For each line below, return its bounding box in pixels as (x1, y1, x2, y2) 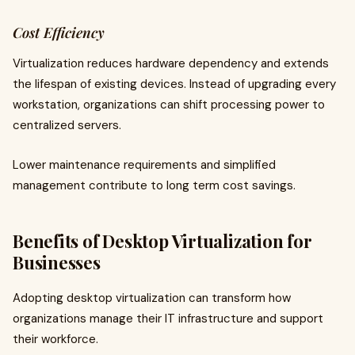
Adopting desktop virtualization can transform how (13, 290, 291, 306)
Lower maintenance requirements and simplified (13, 157, 276, 173)
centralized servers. (13, 117, 121, 133)
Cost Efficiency (13, 23, 105, 42)
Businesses (13, 250, 101, 274)
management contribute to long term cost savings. (13, 177, 296, 193)
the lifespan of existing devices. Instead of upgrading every (13, 76, 336, 92)
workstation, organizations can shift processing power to (13, 97, 325, 113)
